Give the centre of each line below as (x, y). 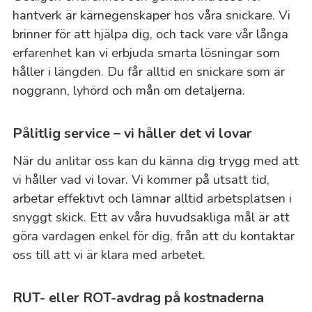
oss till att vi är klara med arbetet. (109, 254)
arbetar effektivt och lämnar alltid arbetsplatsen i (152, 198)
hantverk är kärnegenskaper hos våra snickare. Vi (151, 15)
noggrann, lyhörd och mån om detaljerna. (128, 90)
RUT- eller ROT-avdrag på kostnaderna (138, 297)
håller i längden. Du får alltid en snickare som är (148, 71)
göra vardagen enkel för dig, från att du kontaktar (153, 235)
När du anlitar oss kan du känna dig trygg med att (155, 160)
